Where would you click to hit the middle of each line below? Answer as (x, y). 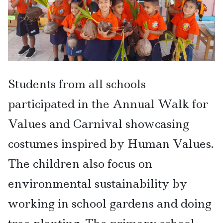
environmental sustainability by (98, 183)
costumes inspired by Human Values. (111, 143)
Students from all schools (77, 84)
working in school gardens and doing (110, 203)
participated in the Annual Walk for (108, 104)
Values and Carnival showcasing (99, 123)
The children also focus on (80, 163)
